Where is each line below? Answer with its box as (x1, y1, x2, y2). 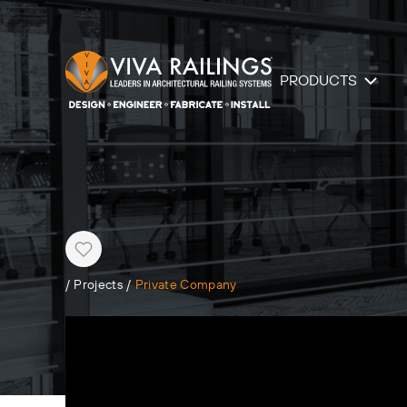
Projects (74, 277, 124, 293)
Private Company (134, 277, 237, 293)
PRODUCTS (280, 72, 357, 90)
